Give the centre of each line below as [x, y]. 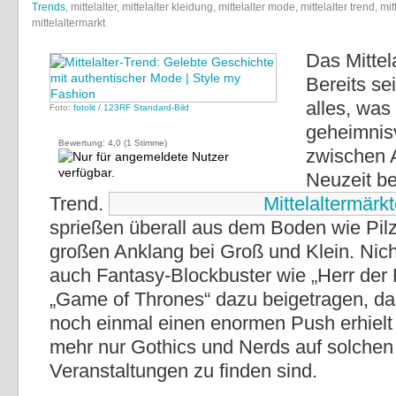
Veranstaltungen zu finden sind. [183, 371]
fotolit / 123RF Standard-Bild [131, 107]
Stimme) [149, 143]
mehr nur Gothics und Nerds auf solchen [221, 347]
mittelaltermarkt [69, 23]
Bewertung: [83, 143]
